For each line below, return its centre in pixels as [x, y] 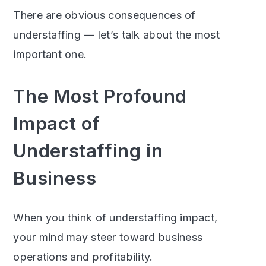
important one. [50, 55]
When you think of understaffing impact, [115, 218]
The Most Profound [100, 96]
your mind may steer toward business [108, 237]
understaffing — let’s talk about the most [116, 35]
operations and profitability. [83, 257]
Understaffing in [88, 151]
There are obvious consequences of [104, 15]
